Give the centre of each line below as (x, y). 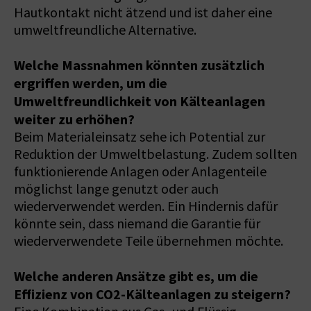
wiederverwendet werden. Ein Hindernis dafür (146, 206)
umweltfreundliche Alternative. (105, 30)
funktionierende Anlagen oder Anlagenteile (140, 171)
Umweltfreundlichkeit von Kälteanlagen (140, 101)
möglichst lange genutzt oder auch (116, 189)
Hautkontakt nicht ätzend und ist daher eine (143, 12)
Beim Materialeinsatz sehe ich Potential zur (140, 137)
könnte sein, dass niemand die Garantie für (137, 224)
